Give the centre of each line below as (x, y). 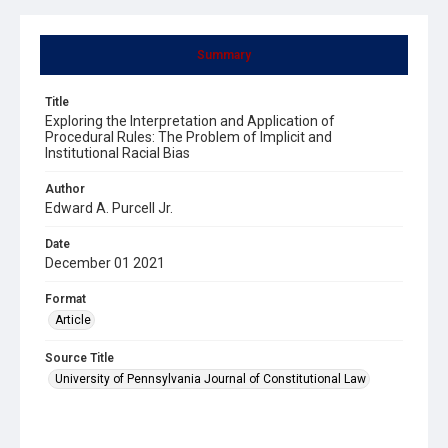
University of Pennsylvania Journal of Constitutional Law (210, 378)
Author (65, 188)
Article (73, 319)
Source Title (79, 357)
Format (65, 298)
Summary (224, 54)
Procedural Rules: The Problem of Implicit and (188, 136)
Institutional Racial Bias (117, 152)
